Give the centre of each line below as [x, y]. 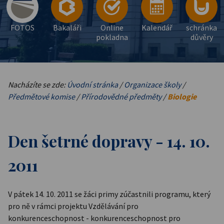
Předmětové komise [41, 96]
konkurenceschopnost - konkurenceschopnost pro [94, 218]
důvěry [201, 37]
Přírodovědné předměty [121, 96]
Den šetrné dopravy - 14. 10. [109, 141]
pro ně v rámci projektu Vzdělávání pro [73, 206]
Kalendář [157, 27]
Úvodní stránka [92, 84]
